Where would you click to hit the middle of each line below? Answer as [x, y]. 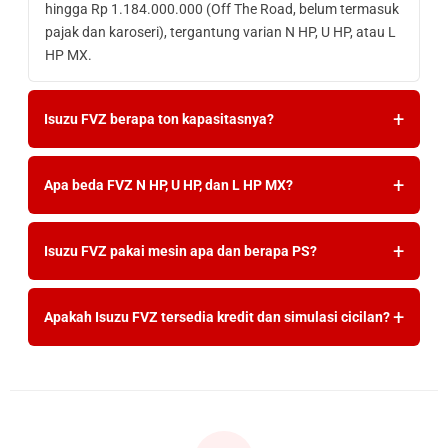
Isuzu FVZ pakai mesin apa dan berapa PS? [180, 250]
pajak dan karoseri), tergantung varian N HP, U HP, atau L [220, 32]
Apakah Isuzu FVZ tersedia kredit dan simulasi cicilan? [217, 316]
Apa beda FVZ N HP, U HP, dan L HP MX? [168, 184]
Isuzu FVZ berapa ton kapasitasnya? [159, 118]
